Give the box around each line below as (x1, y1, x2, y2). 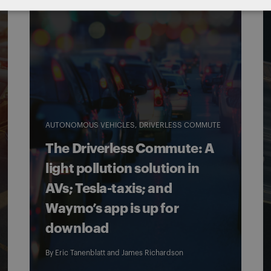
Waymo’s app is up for (45, 202, 179, 215)
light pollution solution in (45, 162, 200, 175)
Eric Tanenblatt (55, 249, 106, 256)
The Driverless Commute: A (45, 142, 214, 155)
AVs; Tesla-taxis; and (45, 182, 172, 195)
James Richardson (122, 249, 184, 256)
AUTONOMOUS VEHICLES (45, 122, 135, 129)
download (45, 222, 109, 235)
